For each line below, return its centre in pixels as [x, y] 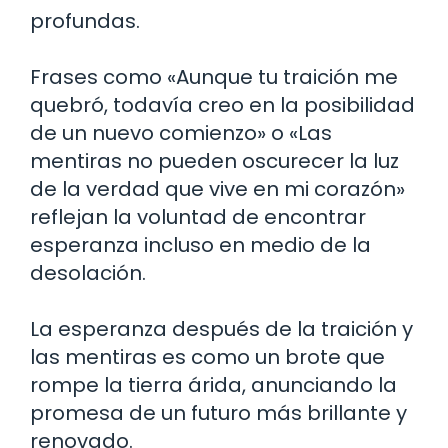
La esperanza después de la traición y [221, 328]
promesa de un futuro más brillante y [218, 412]
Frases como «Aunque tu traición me [214, 76]
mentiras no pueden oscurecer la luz [214, 160]
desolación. [88, 272]
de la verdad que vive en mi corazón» [217, 188]
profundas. [85, 20]
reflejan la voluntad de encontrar [198, 216]
